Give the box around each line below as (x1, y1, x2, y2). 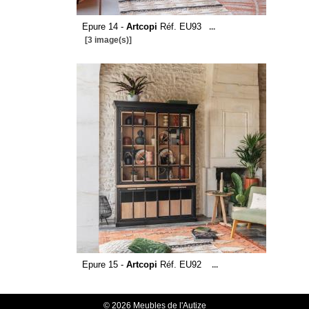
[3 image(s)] (84, 35, 132, 45)
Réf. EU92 (157, 259, 204, 270)
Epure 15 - (81, 259, 126, 270)
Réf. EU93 (157, 21, 201, 32)
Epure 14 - (81, 21, 126, 32)
